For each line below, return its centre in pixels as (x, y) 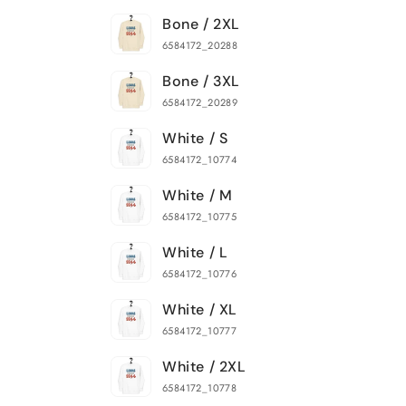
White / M (198, 195)
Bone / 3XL (201, 81)
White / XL (200, 309)
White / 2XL (204, 367)
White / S (195, 138)
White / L (195, 252)
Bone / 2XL (201, 24)
